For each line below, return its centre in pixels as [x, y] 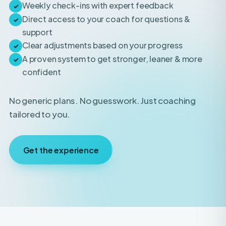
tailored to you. [40, 93]
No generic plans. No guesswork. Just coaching [103, 79]
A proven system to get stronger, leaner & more [112, 37]
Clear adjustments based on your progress [102, 24]
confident [42, 50]
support [37, 11]
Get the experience [61, 128]
